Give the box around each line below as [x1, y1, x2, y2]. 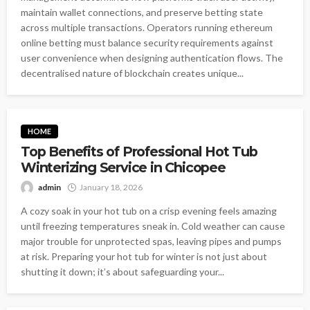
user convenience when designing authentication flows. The [21, 52, 283, 64]
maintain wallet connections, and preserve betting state [21, 6, 263, 19]
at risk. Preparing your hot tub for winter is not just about [21, 250, 267, 263]
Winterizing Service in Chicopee [21, 159, 226, 176]
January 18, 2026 [80, 182, 143, 193]
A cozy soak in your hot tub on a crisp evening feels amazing [21, 205, 277, 217]
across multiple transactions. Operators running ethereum [21, 21, 273, 34]
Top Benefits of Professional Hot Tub [21, 143, 257, 161]
